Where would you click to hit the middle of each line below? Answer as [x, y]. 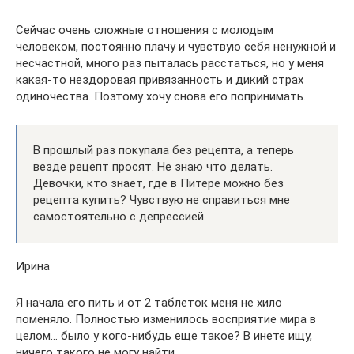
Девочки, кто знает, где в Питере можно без [158, 183]
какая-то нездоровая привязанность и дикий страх [160, 80]
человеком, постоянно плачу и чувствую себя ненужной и [176, 47]
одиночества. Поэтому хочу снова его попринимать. [161, 96]
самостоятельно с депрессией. [120, 217]
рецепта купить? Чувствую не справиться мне [162, 200]
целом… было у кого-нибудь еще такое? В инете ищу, [164, 336]
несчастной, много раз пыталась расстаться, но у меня [170, 63]
